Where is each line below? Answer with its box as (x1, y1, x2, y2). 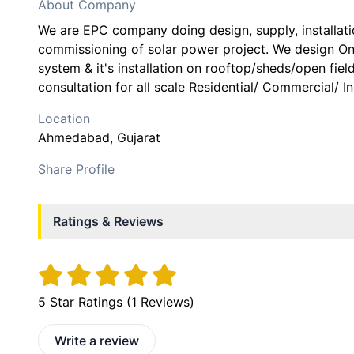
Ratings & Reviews (53, 213, 164, 229)
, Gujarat (110, 130, 160, 145)
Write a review (55, 333, 139, 349)
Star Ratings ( (46, 294, 131, 311)
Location (38, 111, 90, 126)
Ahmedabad (38, 130, 110, 145)
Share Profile (38, 161, 115, 177)
